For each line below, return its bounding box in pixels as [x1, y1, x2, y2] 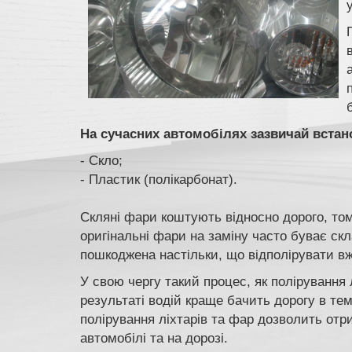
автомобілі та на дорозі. [80, 331, 228, 346]
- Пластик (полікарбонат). [80, 172, 237, 188]
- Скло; [80, 153, 123, 169]
